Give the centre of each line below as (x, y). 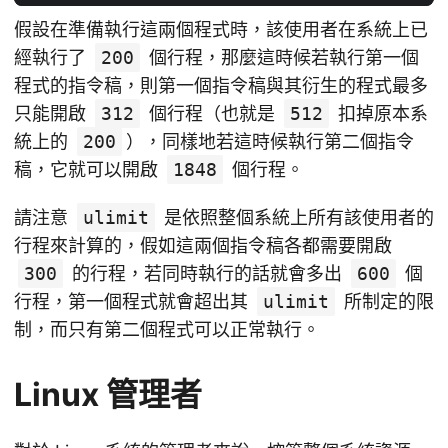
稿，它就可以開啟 (88, 169)
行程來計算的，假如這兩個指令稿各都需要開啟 (203, 245)
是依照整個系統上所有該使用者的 (296, 217)
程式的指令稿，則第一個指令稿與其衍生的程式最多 (221, 85)
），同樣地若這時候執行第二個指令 (270, 141)
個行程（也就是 (212, 113)
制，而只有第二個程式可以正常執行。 (167, 329)
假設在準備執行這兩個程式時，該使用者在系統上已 (221, 29)
